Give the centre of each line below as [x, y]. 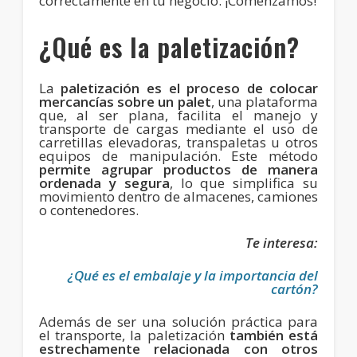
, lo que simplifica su [244, 182]
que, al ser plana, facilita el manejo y [178, 115]
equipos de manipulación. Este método [178, 155]
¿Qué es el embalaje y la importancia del [193, 275]
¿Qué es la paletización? [169, 46]
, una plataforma [265, 101]
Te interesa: [282, 242]
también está [274, 335]
